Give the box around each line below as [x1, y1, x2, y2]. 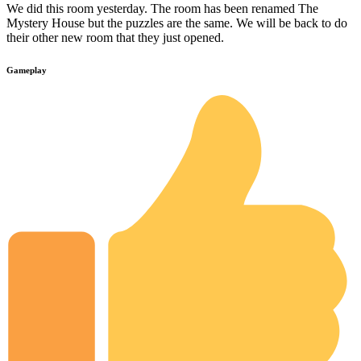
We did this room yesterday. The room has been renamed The [6, 2, 318, 16]
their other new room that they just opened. [6, 31, 224, 45]
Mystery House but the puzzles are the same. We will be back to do [6, 16, 347, 31]
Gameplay [6, 65, 47, 76]
